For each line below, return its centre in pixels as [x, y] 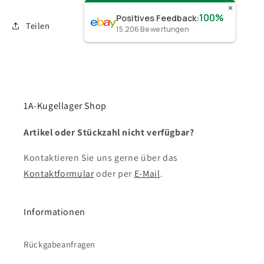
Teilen [38, 25]
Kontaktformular [59, 174]
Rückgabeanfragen [60, 244]
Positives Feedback [156, 18]
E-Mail [147, 174]
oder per [114, 174]
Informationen [55, 212]
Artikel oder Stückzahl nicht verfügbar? [109, 133]
